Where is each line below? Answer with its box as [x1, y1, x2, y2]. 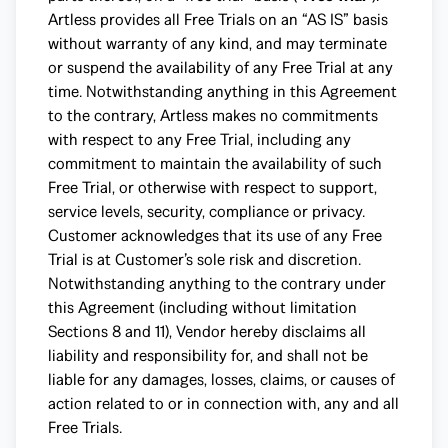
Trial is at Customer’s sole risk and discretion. [48, 249, 361, 270]
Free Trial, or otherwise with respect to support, [48, 177, 377, 198]
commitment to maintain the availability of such [48, 153, 382, 174]
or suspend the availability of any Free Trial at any [48, 57, 393, 78]
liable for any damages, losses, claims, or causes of [48, 369, 395, 390]
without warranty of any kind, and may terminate [48, 33, 387, 54]
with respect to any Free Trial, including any [48, 129, 351, 150]
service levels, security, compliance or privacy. [48, 201, 365, 222]
